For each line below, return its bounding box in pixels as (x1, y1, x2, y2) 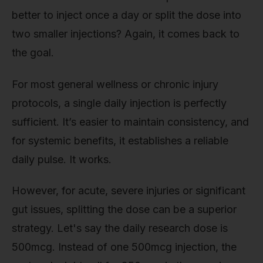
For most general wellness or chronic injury (12, 77, 218, 90)
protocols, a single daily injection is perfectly (12, 96, 227, 109)
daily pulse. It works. (12, 153, 112, 166)
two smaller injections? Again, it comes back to (12, 28, 240, 41)
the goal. (12, 46, 54, 59)
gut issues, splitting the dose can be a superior (12, 203, 237, 216)
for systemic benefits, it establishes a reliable (12, 134, 228, 147)
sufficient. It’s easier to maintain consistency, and (12, 115, 249, 128)
